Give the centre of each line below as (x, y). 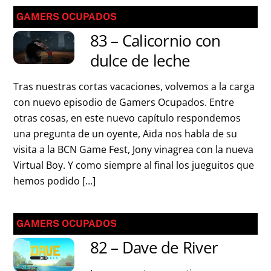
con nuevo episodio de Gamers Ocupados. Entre (124, 102)
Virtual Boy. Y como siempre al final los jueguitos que (134, 165)
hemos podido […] (55, 181)
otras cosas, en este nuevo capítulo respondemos (127, 118)
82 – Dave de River (154, 248)
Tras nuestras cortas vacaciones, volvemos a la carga (134, 87)
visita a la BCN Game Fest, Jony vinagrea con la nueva (134, 149)
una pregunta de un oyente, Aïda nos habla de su (126, 134)
